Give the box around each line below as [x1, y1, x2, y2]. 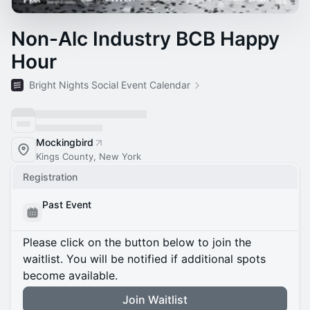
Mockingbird [36, 136, 93, 148]
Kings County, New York [36, 151, 141, 162]
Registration [23, 171, 77, 183]
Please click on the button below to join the [23, 235, 251, 249]
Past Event [42, 199, 91, 210]
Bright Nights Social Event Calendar [29, 79, 190, 91]
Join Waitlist [122, 293, 188, 307]
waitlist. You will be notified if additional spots [23, 252, 266, 266]
